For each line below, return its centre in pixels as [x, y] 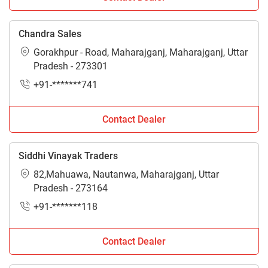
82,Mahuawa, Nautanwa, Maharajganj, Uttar [126, 175]
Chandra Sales [50, 34]
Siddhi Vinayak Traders [68, 156]
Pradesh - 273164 [71, 188]
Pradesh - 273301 [71, 66]
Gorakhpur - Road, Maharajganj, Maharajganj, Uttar [141, 53]
